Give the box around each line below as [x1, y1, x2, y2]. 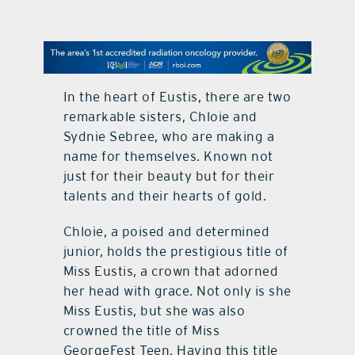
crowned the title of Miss [63, 322, 220, 338]
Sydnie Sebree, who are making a [63, 128, 275, 144]
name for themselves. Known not [63, 147, 273, 164]
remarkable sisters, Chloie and [63, 108, 258, 124]
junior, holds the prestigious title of [63, 242, 288, 259]
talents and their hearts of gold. [63, 187, 267, 204]
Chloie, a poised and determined [63, 223, 270, 239]
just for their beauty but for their [63, 167, 275, 184]
